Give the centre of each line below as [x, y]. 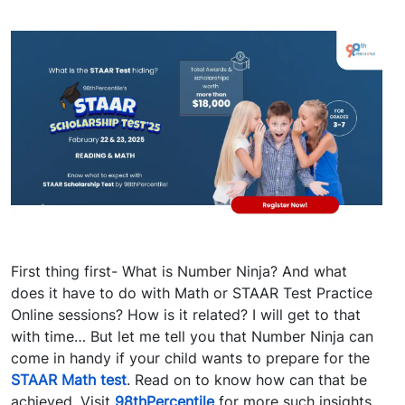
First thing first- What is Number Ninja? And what [179, 272]
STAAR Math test [69, 380]
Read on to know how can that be [249, 380]
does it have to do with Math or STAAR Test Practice [192, 293]
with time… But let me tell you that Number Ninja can [192, 337]
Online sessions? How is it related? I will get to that [186, 315]
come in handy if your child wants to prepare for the [190, 358]
